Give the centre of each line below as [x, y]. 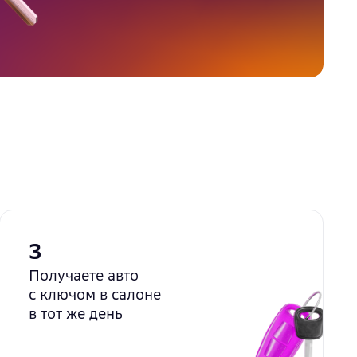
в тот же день [76, 314]
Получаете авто [84, 275]
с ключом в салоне [95, 294]
